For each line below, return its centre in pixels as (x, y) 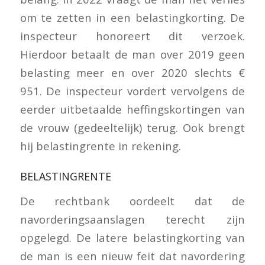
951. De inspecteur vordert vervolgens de (132, 91)
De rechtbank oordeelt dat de (132, 201)
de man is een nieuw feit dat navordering (132, 256)
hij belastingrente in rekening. (100, 146)
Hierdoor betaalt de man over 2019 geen (132, 54)
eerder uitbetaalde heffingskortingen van (132, 109)
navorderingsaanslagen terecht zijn (132, 219)
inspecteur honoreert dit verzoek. (132, 36)
